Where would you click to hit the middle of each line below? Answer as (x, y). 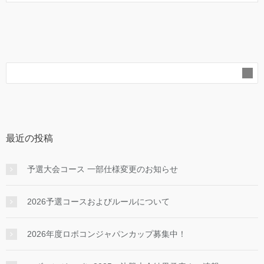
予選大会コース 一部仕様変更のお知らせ (103, 169)
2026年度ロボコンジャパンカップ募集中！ (107, 234)
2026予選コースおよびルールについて (98, 201)
